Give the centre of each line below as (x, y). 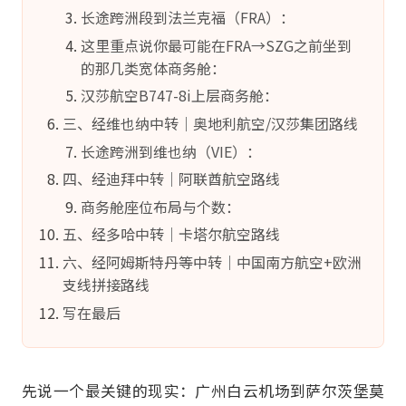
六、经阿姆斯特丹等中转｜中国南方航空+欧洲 (212, 261)
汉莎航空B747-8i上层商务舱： (179, 96)
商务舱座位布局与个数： (160, 206)
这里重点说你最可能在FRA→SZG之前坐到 (216, 45)
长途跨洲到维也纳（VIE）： (171, 151)
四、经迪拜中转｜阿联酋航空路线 (171, 179)
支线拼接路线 (106, 284)
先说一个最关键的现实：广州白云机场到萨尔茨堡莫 (203, 391)
